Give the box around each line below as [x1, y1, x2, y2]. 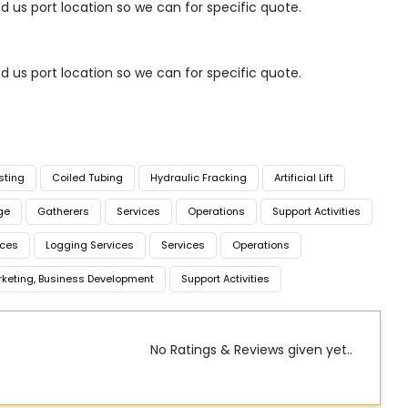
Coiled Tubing [52, 170, 123, 186]
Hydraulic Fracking [150, 170, 247, 186]
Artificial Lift [274, 170, 333, 186]
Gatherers [37, 204, 89, 219]
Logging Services [46, 238, 134, 253]
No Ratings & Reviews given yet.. [150, 341, 352, 360]
